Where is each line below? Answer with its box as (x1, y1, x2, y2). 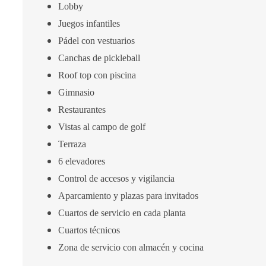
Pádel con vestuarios (58, 36, 135, 46)
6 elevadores (58, 156, 105, 166)
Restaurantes (58, 104, 106, 115)
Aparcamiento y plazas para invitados (58, 191, 198, 201)
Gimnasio (58, 87, 97, 97)
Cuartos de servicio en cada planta (58, 208, 186, 218)
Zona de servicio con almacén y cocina (58, 242, 204, 252)
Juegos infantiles (58, 18, 120, 28)
